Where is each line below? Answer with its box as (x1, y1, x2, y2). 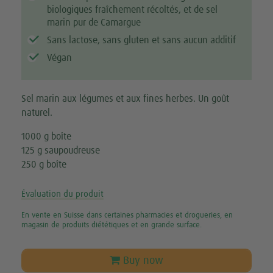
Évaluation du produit (21, 190, 104, 199)
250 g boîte (21, 160, 66, 170)
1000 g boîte (21, 132, 71, 142)
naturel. (21, 108, 52, 118)
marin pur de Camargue (47, 18, 141, 28)
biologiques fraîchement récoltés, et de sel (47, 5, 218, 15)
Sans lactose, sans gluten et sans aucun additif (47, 35, 236, 46)
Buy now (120, 255, 163, 266)
